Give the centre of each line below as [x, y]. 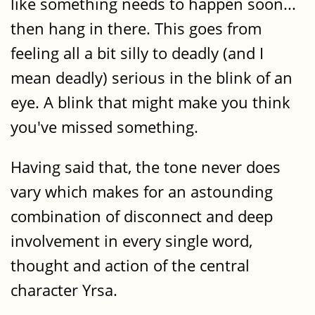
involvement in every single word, [131, 241]
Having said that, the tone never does [146, 167]
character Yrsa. [64, 290]
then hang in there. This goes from [136, 28]
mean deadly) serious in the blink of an [152, 77]
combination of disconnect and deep [142, 217]
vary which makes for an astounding [142, 192]
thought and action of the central [130, 266]
